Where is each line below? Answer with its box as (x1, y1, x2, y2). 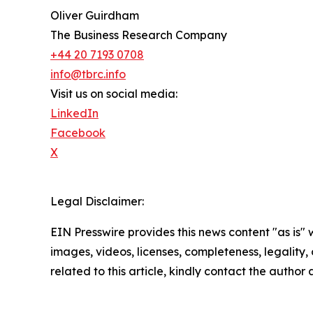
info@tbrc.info (50, 67, 126, 82)
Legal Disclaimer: (50, 194, 144, 209)
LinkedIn (50, 106, 99, 121)
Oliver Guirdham (50, 8, 139, 23)
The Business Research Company (50, 28, 227, 43)
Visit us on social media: (50, 87, 177, 101)
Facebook (50, 126, 105, 140)
